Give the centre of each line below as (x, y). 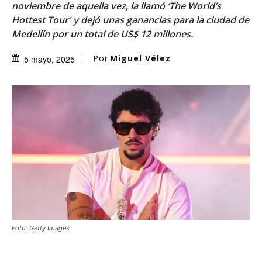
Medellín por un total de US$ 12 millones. (102, 34)
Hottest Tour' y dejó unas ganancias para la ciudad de (130, 20)
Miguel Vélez (140, 58)
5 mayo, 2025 (49, 59)
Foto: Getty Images (41, 228)
